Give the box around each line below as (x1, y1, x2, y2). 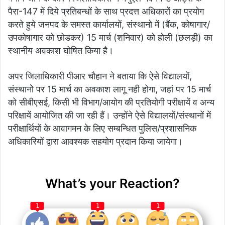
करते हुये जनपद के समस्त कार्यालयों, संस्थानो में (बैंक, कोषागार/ (8, 19, 210, 30)
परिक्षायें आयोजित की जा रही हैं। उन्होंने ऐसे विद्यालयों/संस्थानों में (8, 109, 211, 121)
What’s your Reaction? (45, 175, 180, 191)
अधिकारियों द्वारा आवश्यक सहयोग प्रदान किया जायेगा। (8, 136, 183, 147)
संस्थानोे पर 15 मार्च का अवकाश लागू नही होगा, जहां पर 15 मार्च (8, 83, 211, 94)
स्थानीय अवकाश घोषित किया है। (8, 45, 114, 56)
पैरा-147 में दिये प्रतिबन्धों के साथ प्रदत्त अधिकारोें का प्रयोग (8, 6, 204, 17)
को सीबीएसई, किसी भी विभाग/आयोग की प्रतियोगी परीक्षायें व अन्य (8, 96, 214, 107)
